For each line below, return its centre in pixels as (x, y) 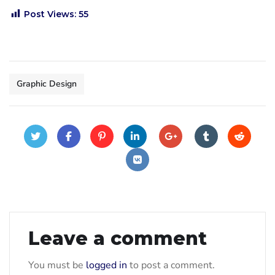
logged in (107, 265)
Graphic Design (47, 83)
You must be (57, 265)
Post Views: (50, 14)
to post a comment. (171, 265)
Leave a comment (118, 238)
